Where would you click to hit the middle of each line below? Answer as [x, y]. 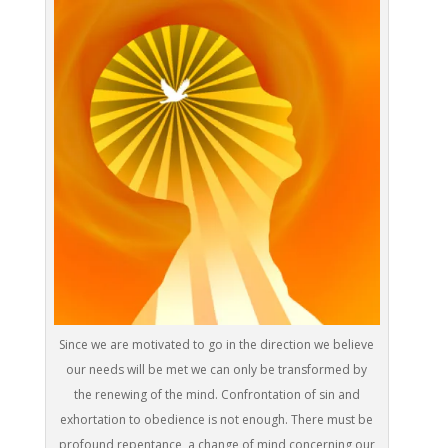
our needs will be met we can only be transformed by [217, 370]
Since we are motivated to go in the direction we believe [217, 345]
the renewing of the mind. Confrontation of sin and [216, 395]
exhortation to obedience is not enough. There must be [217, 420]
